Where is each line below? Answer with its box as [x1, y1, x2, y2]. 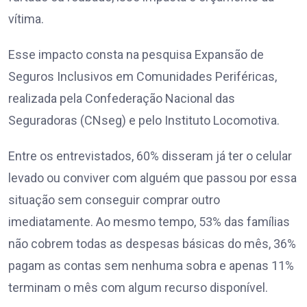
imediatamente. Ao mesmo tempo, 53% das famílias [8, 214, 290, 230]
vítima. [8, 12, 44, 27]
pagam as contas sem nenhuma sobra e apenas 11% [8, 258, 294, 273]
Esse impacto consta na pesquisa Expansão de [8, 47, 264, 62]
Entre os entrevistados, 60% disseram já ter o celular [8, 149, 292, 164]
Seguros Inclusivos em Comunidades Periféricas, [8, 69, 277, 84]
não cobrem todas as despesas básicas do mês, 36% [8, 236, 296, 251]
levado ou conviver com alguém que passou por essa [8, 171, 297, 186]
